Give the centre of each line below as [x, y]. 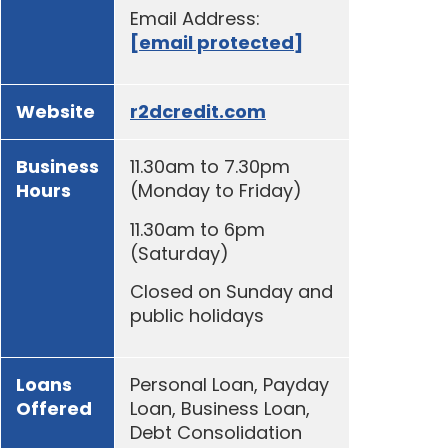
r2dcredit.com [198, 112]
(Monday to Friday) [216, 191]
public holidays [197, 316]
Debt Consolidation [216, 433]
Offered [54, 409]
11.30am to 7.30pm [210, 167]
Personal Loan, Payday [229, 385]
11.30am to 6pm [197, 229]
